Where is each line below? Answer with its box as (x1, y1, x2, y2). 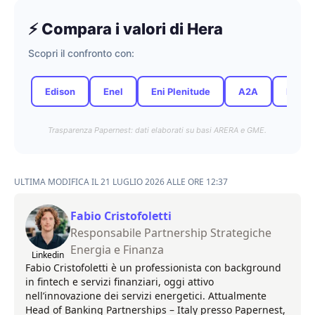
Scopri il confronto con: (28, 47, 134, 59)
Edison (45, 86, 75, 97)
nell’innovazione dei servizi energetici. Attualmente (25, 289, 266, 302)
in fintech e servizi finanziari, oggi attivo (25, 275, 214, 288)
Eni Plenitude (151, 86, 210, 97)
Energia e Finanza (70, 242, 164, 257)
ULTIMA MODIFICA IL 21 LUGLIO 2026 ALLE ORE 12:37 (14, 176, 228, 188)
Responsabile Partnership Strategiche (70, 225, 271, 240)
